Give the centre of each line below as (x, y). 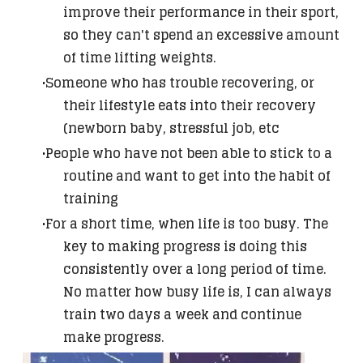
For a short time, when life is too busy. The (187, 224)
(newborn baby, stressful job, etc (171, 128)
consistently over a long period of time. (195, 269)
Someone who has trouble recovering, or (180, 83)
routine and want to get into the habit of (197, 176)
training (91, 199)
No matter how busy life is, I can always (197, 292)
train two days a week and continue (182, 315)
